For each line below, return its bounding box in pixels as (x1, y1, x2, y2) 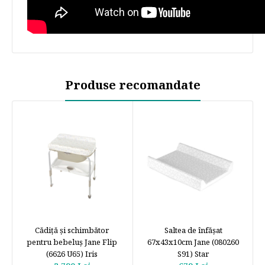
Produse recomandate (64, 77, 201, 93)
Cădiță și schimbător (35, 225, 109, 236)
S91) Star (177, 248, 209, 260)
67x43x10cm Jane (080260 (147, 237, 239, 248)
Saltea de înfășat (164, 225, 222, 236)
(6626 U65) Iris (46, 248, 98, 260)
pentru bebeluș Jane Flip (27, 237, 117, 248)
